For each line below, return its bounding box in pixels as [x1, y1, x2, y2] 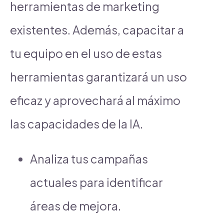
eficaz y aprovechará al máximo [10, 92, 180, 107]
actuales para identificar [30, 174, 163, 189]
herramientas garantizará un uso [10, 69, 187, 84]
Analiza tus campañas [30, 151, 148, 166]
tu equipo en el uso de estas [10, 45, 162, 60]
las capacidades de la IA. [10, 116, 143, 131]
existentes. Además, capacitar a [10, 22, 184, 37]
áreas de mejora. [30, 198, 121, 213]
